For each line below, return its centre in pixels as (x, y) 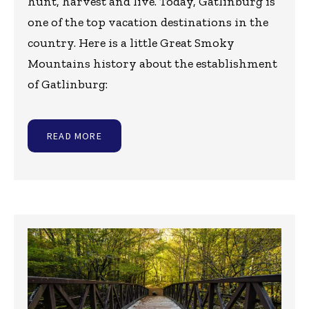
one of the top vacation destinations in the (148, 22)
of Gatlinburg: (68, 84)
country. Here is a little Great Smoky (131, 43)
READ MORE (74, 136)
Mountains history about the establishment (152, 64)
